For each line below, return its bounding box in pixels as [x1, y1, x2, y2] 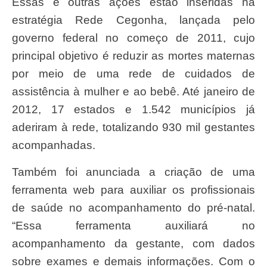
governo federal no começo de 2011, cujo [12, 32, 255, 45]
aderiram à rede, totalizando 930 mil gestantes [12, 121, 255, 134]
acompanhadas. [12, 139, 95, 152]
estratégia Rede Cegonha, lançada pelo [12, 14, 255, 27]
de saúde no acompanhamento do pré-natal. [12, 201, 255, 214]
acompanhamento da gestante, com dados [12, 237, 255, 250]
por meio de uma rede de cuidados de [12, 67, 255, 80]
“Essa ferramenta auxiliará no [12, 219, 255, 232]
